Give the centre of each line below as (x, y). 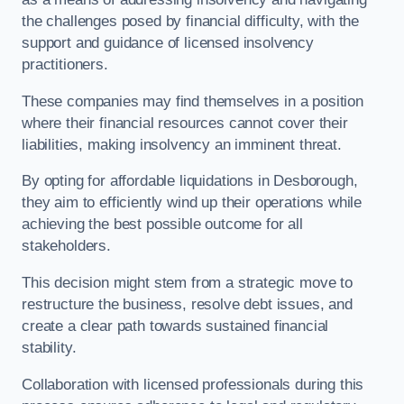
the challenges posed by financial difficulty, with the (191, 22)
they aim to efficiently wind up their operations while (192, 203)
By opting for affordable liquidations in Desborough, (190, 181)
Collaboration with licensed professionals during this (193, 384)
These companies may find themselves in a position (193, 101)
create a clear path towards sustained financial (175, 326)
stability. (49, 347)
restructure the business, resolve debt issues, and (187, 304)
